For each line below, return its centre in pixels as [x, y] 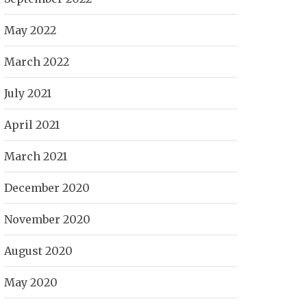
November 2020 [47, 219]
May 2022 [30, 30]
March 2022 [37, 62]
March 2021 [36, 156]
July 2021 [28, 93]
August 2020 [38, 251]
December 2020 [47, 188]
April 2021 [32, 125]
